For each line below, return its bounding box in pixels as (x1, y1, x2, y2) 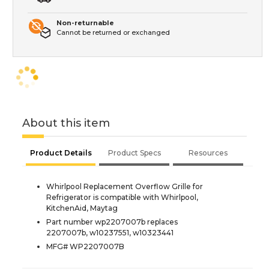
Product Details (29, 148, 92, 157)
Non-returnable (56, 18, 114, 27)
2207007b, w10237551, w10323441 (46, 228, 174, 237)
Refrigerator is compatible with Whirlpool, (46, 192, 198, 202)
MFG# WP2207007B (46, 241, 124, 251)
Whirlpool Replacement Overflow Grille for (46, 181, 203, 191)
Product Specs (107, 148, 161, 157)
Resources (189, 148, 228, 157)
